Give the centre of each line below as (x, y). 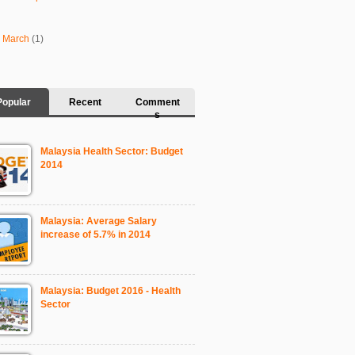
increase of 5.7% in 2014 (95, 234)
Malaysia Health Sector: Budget (112, 151)
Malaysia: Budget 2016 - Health (111, 290)
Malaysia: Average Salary (99, 221)
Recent (85, 102)
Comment (157, 102)
